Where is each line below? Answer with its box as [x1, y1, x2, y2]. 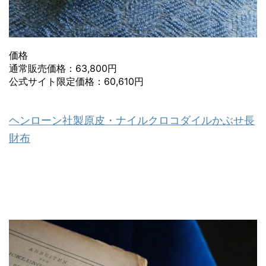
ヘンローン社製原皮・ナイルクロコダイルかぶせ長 [9, 113, 255, 126]
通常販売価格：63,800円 [9, 62, 117, 75]
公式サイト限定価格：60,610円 [9, 75, 144, 88]
